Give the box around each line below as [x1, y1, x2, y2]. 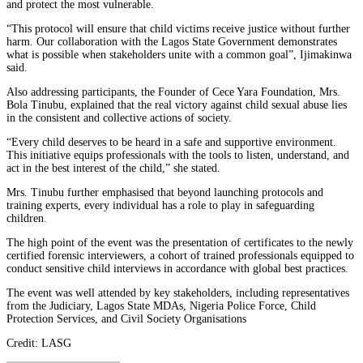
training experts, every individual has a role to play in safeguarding [6, 199, 314, 212]
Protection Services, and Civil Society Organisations [6, 313, 246, 326]
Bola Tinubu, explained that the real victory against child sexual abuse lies [6, 99, 347, 112]
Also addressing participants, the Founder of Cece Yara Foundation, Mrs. [6, 86, 340, 99]
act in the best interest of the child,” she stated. [6, 162, 220, 175]
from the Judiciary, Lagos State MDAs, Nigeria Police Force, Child [6, 300, 316, 313]
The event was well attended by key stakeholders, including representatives [6, 287, 349, 300]
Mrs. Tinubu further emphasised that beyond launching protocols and [6, 186, 323, 199]
